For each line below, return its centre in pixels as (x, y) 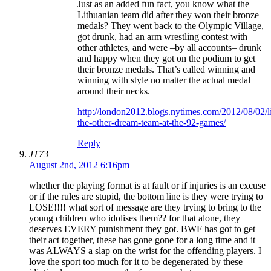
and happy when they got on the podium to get (166, 59)
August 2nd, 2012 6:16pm (79, 165)
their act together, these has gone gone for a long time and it (142, 240)
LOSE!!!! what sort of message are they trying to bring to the (145, 207)
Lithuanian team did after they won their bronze (168, 15)
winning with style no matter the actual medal (164, 80)
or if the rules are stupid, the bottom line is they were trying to (146, 197)
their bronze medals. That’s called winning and (166, 70)
